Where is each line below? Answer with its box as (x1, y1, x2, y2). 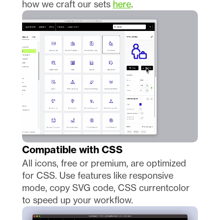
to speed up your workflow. (22, 194, 136, 205)
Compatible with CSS (22, 143, 123, 156)
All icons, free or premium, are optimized (22, 157, 186, 168)
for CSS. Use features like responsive (22, 169, 173, 181)
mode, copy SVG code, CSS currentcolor (22, 182, 190, 193)
